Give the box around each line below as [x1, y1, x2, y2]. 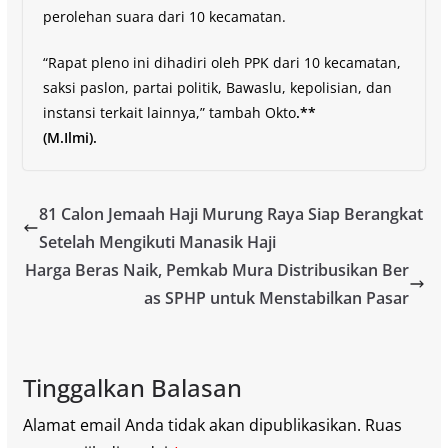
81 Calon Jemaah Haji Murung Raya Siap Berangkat [38, 202, 423, 225]
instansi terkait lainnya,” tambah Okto [42, 102, 296, 122]
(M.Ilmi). [42, 127, 97, 147]
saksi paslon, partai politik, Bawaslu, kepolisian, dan [42, 77, 392, 97]
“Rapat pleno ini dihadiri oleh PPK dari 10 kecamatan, [42, 52, 401, 72]
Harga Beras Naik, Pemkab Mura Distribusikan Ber [25, 258, 410, 281]
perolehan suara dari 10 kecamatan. [42, 6, 286, 26]
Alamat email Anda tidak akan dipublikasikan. [22, 413, 361, 436]
